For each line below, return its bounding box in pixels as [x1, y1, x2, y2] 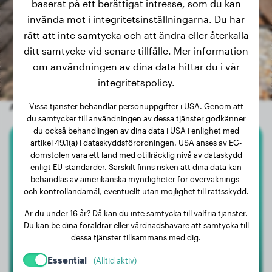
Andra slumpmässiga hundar [10, 101, 137, 112]
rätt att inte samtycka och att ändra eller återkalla [23, 29, 249, 41]
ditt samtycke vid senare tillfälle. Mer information [24, 45, 248, 56]
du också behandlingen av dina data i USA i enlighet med [33, 126, 239, 135]
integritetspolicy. [97, 76, 175, 88]
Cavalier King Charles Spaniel [64, 146, 208, 158]
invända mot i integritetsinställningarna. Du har [27, 13, 245, 25]
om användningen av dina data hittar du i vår [32, 61, 240, 72]
